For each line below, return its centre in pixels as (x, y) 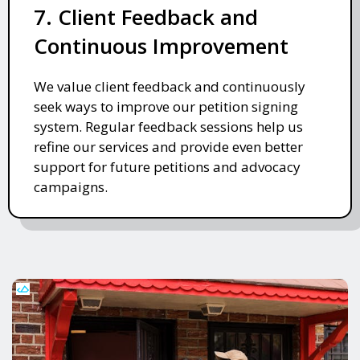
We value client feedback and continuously (170, 86)
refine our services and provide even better (168, 146)
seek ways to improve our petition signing (166, 106)
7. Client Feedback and (146, 16)
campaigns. (71, 186)
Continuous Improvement (161, 45)
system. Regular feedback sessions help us (168, 126)
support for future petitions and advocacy (167, 166)
